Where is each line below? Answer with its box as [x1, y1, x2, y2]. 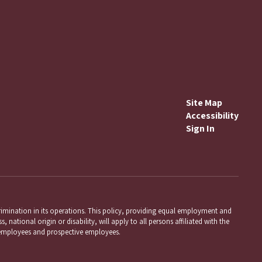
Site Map [185, 96, 222, 109]
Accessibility [185, 109, 239, 122]
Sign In [185, 122, 215, 135]
